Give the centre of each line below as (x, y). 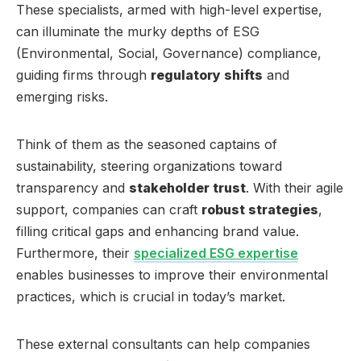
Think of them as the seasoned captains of (147, 144)
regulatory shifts (207, 75)
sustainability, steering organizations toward (149, 166)
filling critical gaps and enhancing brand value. (158, 231)
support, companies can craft (109, 209)
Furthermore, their (75, 253)
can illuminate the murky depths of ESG (138, 31)
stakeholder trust (187, 187)
